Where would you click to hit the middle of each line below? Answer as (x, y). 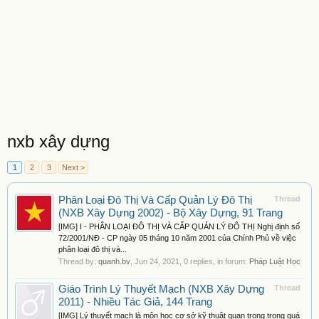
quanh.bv (114, 261)
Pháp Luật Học (275, 261)
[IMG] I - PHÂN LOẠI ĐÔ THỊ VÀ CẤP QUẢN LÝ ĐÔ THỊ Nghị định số (179, 226)
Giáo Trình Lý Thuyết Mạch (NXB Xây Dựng (161, 289)
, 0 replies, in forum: (214, 261)
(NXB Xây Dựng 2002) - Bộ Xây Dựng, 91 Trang (171, 213)
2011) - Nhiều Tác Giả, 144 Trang (135, 302)
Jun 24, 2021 (157, 261)
